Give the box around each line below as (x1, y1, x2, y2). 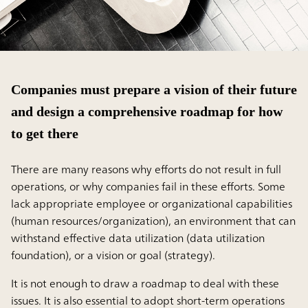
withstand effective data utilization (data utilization (11, 228, 265, 248)
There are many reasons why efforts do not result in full (11, 159, 281, 179)
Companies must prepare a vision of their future (11, 82, 297, 98)
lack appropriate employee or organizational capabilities (11, 194, 292, 214)
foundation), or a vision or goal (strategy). (11, 245, 215, 265)
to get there (11, 126, 78, 142)
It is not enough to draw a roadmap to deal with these (11, 274, 279, 294)
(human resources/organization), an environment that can (11, 211, 296, 231)
